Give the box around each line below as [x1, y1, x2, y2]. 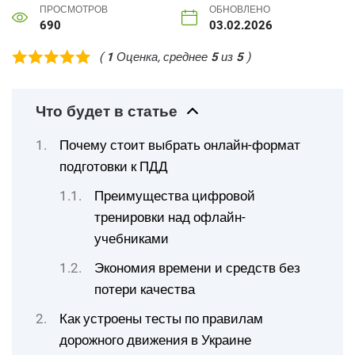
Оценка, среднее [113, 49, 211, 64]
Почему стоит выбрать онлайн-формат [59, 137, 300, 153]
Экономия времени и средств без [94, 260, 300, 276]
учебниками [94, 231, 169, 246]
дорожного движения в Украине [59, 332, 251, 348]
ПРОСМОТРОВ [40, 4, 108, 15]
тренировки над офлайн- [94, 209, 246, 225]
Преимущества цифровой [94, 188, 255, 204]
